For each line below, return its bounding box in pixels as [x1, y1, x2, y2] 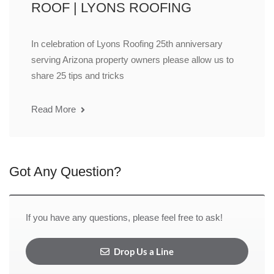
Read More [31, 104, 78, 115]
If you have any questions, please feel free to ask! [26, 212, 223, 223]
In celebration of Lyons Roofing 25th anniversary [31, 39, 223, 50]
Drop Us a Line [112, 246, 174, 257]
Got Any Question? [9, 164, 121, 180]
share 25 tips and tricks [31, 70, 124, 81]
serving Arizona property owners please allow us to [31, 54, 234, 65]
